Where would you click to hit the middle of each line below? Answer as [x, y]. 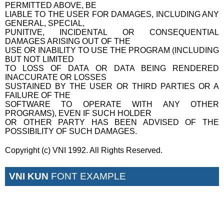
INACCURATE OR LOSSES [56, 77]
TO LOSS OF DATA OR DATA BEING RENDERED [112, 68]
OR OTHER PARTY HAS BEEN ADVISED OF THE [112, 122]
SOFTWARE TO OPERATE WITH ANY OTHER [112, 104]
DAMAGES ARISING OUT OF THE [68, 41]
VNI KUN [29, 176]
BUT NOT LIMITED [39, 59]
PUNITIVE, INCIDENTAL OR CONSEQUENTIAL [112, 32]
